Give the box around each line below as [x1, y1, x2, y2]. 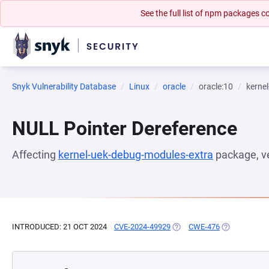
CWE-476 [189, 222, 220, 231]
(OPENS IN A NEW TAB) [171, 222, 253, 231]
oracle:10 [199, 82, 233, 91]
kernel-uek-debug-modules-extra [58, 148, 213, 161]
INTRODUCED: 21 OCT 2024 [12, 222, 107, 231]
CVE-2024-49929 [114, 222, 171, 231]
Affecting [12, 148, 58, 161]
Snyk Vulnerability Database [12, 82, 116, 91]
